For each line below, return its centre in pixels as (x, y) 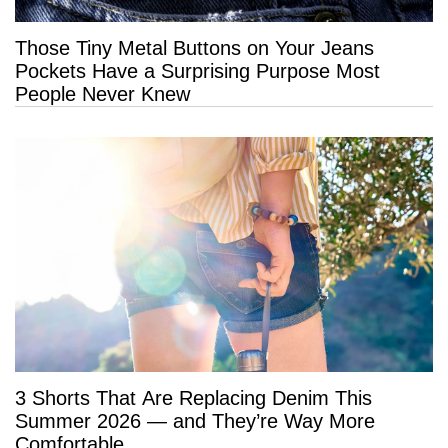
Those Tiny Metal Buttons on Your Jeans (194, 47)
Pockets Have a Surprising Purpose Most (197, 70)
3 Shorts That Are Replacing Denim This (193, 397)
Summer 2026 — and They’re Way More (195, 420)
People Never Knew (102, 93)
